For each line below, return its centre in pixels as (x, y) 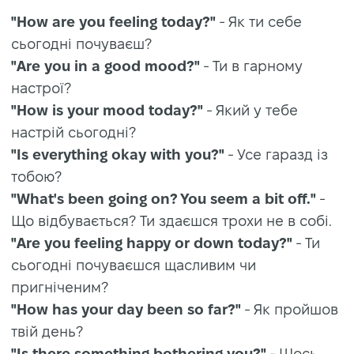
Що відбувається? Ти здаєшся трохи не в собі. (171, 220)
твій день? (47, 331)
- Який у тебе (250, 110)
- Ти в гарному (251, 66)
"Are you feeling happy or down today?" (152, 243)
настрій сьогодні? (73, 132)
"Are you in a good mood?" (105, 66)
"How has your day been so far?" (126, 309)
